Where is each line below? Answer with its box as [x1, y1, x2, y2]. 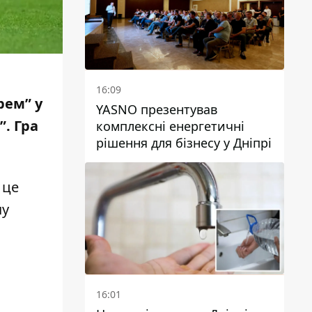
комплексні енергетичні [96, 117, 244, 134]
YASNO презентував [96, 100, 217, 118]
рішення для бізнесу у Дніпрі [96, 134, 272, 151]
